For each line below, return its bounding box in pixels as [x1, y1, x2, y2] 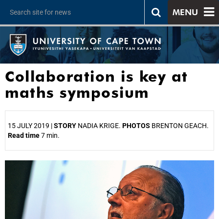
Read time [8, 131, 40, 139]
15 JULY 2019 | [8, 122, 54, 130]
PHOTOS [122, 122, 152, 130]
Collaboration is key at [5, 67, 188, 85]
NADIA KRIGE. [76, 122, 122, 130]
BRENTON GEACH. [152, 122, 209, 130]
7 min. [40, 131, 60, 139]
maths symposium [5, 84, 149, 101]
